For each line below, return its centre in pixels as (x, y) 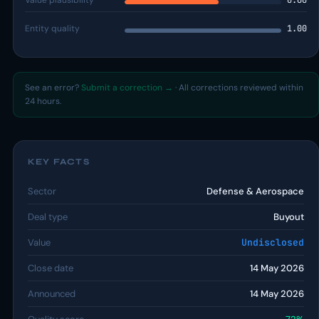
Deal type (48, 217)
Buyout (289, 217)
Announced (52, 294)
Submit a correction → (127, 88)
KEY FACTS (59, 162)
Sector (42, 191)
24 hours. (43, 101)
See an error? (53, 88)
